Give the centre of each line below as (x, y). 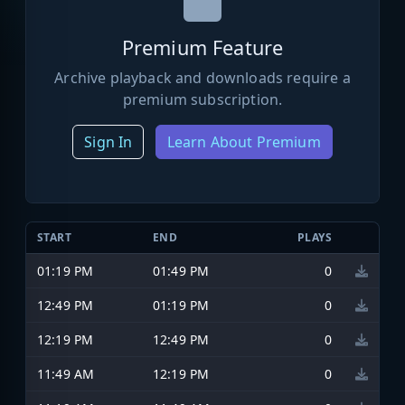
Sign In (108, 141)
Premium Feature (202, 47)
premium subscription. (202, 99)
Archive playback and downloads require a (202, 77)
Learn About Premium (244, 141)
